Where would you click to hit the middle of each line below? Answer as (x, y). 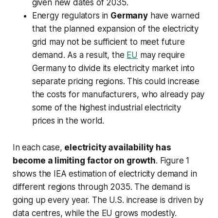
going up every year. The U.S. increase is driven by (108, 200)
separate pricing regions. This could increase (116, 82)
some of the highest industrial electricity (106, 108)
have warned (174, 16)
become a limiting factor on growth (84, 161)
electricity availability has (118, 148)
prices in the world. (68, 121)
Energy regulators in (71, 16)
